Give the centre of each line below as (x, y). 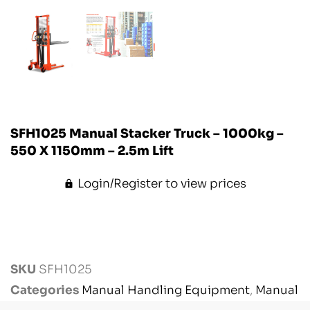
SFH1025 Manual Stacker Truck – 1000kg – (147, 133)
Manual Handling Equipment (166, 291)
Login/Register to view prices (162, 183)
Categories (45, 291)
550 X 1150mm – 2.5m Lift (92, 151)
